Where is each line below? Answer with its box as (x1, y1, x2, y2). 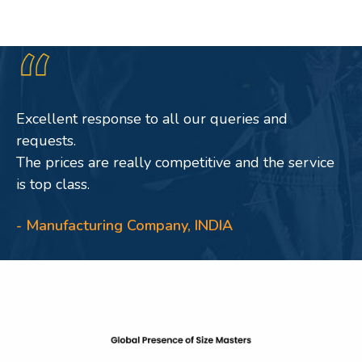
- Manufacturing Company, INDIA (16, 216, 233, 235)
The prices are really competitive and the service (16, 153, 335, 172)
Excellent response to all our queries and (16, 109, 288, 128)
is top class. (16, 175, 90, 194)
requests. (16, 131, 76, 150)
